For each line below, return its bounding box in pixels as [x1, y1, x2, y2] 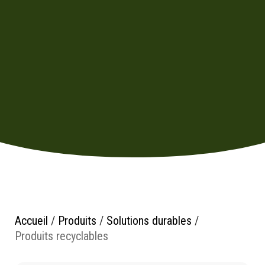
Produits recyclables [15, 229, 108, 244]
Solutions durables [106, 214, 192, 228]
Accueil [15, 214, 48, 228]
